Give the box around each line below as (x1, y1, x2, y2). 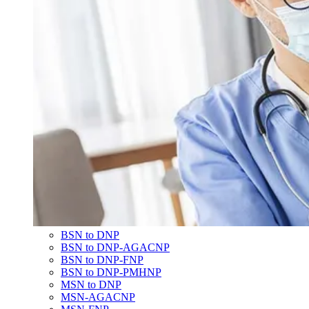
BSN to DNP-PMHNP (61, 266, 161, 278)
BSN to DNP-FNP (61, 254, 143, 266)
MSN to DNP (61, 279, 121, 290)
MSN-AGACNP (61, 291, 135, 303)
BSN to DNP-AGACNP (61, 241, 170, 253)
